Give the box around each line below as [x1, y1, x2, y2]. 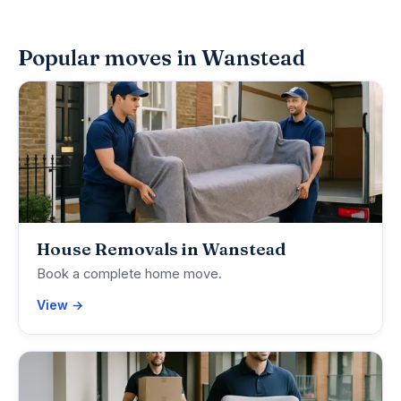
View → [37, 297, 83, 313]
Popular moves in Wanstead [18, 45, 305, 72]
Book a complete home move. [37, 266, 222, 283]
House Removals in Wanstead [37, 238, 286, 260]
